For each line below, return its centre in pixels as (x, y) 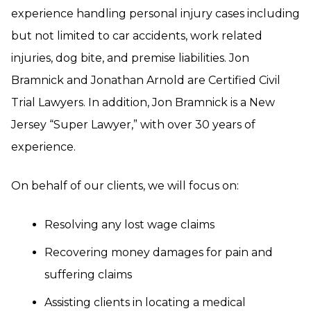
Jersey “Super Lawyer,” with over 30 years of (133, 125)
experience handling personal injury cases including (155, 14)
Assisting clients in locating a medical (145, 302)
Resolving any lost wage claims (129, 225)
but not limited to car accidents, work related (137, 36)
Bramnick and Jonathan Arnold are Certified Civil (146, 80)
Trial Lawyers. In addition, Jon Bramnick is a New (143, 102)
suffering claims (88, 275)
